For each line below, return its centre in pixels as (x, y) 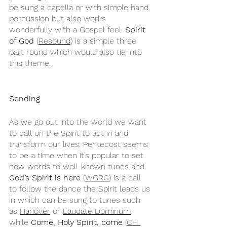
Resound (54, 41)
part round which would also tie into (77, 52)
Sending (25, 99)
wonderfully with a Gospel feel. (67, 30)
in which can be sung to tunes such (76, 200)
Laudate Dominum (97, 211)
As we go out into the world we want (79, 122)
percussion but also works (59, 18)
